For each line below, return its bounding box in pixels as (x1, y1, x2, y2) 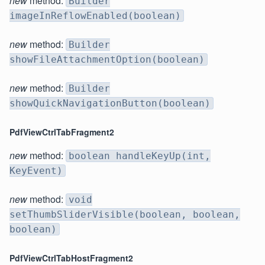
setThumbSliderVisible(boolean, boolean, (9, 209, 240, 221)
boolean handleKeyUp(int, (69, 150, 211, 162)
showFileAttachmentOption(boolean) (9, 54, 205, 66)
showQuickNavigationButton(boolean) (9, 98, 211, 109)
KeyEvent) (9, 165, 63, 177)
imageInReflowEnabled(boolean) (9, 10, 181, 22)
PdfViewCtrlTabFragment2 (9, 126, 114, 138)
